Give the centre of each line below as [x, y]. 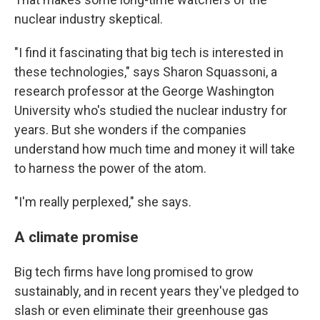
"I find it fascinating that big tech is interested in [149, 52]
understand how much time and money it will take [155, 149]
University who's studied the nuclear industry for [151, 110]
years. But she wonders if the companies [130, 130]
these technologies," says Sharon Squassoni [140, 72]
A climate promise [76, 237]
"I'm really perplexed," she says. [103, 202]
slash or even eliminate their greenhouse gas [141, 310]
